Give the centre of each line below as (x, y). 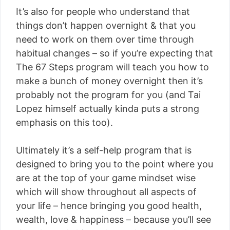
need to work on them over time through (105, 39)
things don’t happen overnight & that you (106, 25)
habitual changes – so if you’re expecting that (114, 53)
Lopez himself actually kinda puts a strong (108, 109)
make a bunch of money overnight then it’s (109, 81)
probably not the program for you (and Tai (108, 95)
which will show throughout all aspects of (106, 192)
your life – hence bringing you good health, (109, 206)
